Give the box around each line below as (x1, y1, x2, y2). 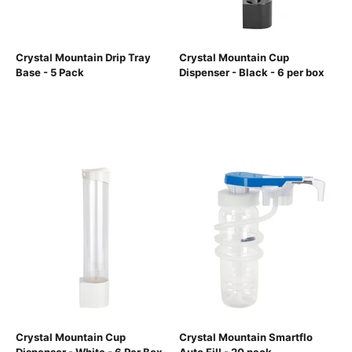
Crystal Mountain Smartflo (179, 331, 313, 344)
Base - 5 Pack (16, 66, 84, 79)
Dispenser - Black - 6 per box (179, 66, 324, 79)
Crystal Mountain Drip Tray (16, 51, 151, 64)
